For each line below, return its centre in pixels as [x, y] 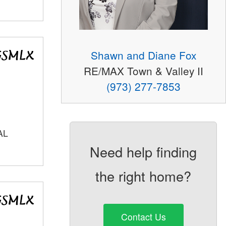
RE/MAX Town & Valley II [143, 70]
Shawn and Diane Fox [143, 55]
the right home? [144, 176]
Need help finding [144, 151]
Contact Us [143, 217]
